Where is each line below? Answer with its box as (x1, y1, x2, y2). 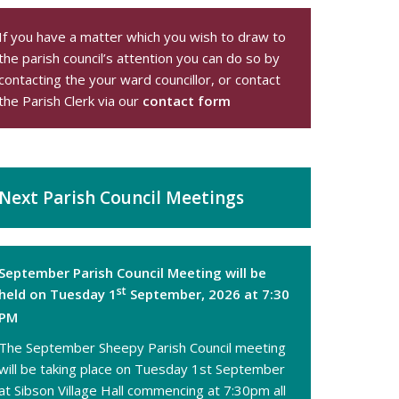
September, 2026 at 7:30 (126, 284, 290, 303)
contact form (142, 92, 232, 110)
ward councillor (117, 70, 212, 88)
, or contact (211, 70, 281, 88)
